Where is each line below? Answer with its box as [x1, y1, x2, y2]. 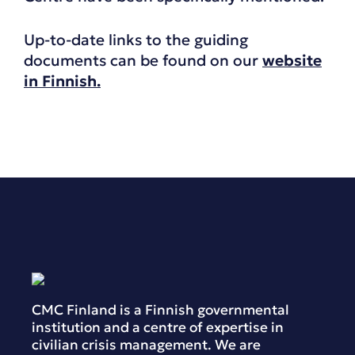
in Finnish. [24, 71, 101, 90]
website [262, 50, 322, 70]
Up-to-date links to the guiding [24, 29, 248, 49]
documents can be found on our [24, 50, 262, 70]
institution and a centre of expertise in [32, 318, 284, 336]
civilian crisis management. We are [32, 335, 261, 353]
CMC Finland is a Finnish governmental [32, 300, 289, 319]
